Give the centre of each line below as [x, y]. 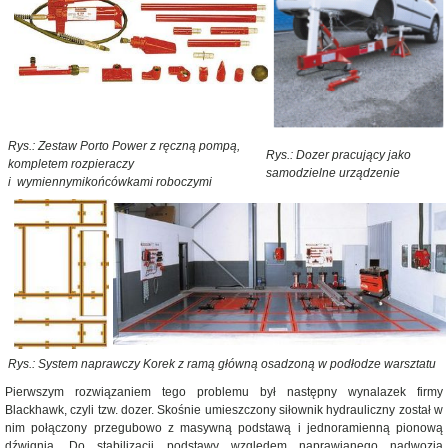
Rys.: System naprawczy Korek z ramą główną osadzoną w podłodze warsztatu [222, 364]
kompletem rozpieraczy [71, 164]
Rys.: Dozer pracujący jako [338, 155]
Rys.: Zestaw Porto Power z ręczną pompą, [124, 146]
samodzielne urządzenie [333, 173]
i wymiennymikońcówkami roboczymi [110, 182]
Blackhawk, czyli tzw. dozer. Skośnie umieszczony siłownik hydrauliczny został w [224, 410]
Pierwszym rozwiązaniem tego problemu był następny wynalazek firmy [224, 392]
